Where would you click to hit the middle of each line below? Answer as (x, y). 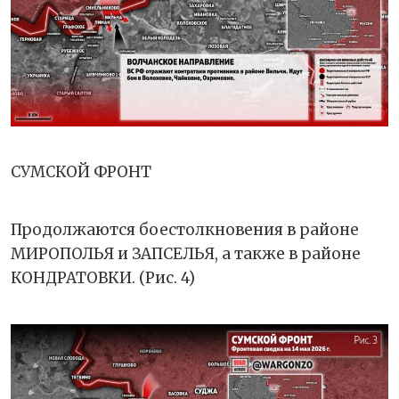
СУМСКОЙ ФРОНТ (81, 171)
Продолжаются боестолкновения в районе (185, 229)
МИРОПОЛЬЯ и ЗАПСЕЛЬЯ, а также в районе (186, 253)
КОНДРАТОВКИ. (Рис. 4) (103, 277)
